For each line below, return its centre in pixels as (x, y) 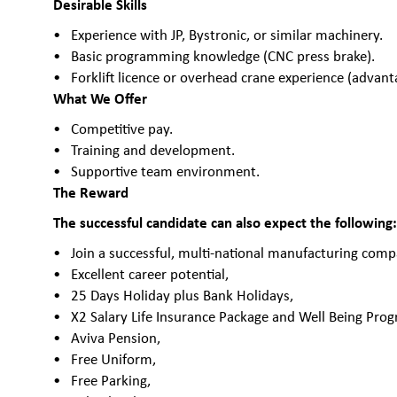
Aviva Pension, (116, 338)
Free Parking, (111, 381)
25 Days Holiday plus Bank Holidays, (183, 296)
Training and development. (153, 150)
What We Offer (101, 98)
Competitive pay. (122, 129)
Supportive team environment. (166, 171)
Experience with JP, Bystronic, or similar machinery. (227, 35)
